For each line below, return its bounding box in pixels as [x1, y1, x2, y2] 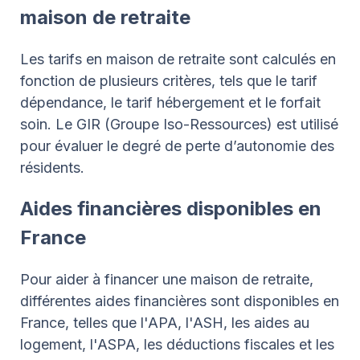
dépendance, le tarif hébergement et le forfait [20, 94, 321, 111]
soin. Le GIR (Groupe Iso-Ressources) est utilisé [20, 116, 338, 133]
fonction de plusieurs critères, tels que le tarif [20, 72, 317, 89]
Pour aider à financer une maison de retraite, [20, 271, 313, 288]
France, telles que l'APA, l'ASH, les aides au [20, 314, 309, 331]
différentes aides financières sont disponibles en [20, 292, 339, 309]
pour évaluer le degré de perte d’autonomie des [20, 137, 334, 154]
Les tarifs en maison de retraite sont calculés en [20, 51, 336, 67]
